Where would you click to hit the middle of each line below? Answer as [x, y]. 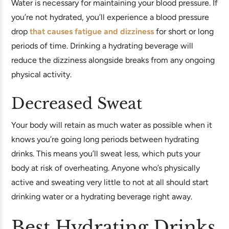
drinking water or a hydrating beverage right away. [102, 197]
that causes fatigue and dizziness [92, 31]
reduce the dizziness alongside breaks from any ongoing [113, 60]
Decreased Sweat [77, 104]
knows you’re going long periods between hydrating [105, 139]
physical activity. [41, 74]
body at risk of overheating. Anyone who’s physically [106, 168]
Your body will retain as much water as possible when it [112, 125]
